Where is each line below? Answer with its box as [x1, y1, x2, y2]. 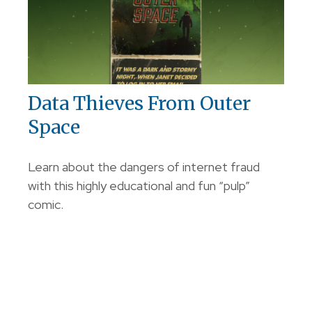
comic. [28, 196, 63, 213]
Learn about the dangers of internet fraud [28, 159, 260, 175]
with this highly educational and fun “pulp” [28, 178, 250, 194]
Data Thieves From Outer [28, 91, 251, 116]
